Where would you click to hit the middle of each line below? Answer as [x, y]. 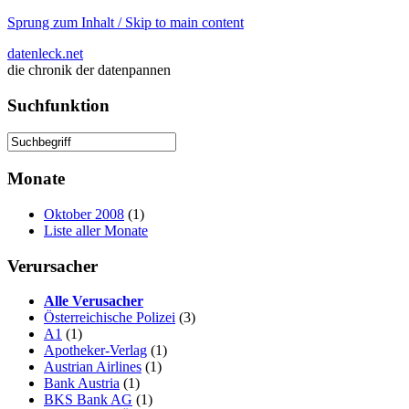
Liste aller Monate [96, 230]
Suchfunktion [58, 105]
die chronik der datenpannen [89, 70]
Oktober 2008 [84, 214]
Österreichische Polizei [110, 318]
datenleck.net [45, 53]
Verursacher [52, 266]
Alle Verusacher [94, 301]
